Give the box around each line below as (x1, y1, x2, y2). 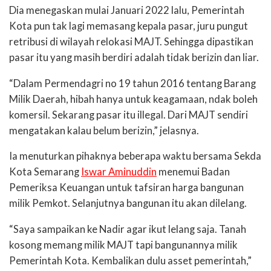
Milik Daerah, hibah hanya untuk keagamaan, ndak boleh (9, 93, 258, 105)
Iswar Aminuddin (81, 166, 157, 178)
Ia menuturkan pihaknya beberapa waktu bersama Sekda (9, 150, 261, 163)
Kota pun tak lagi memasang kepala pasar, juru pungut (9, 19, 248, 32)
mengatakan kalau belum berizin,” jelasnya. (9, 124, 199, 137)
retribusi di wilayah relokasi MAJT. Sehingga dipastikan (9, 35, 253, 48)
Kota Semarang (9, 166, 81, 178)
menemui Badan (157, 166, 230, 178)
